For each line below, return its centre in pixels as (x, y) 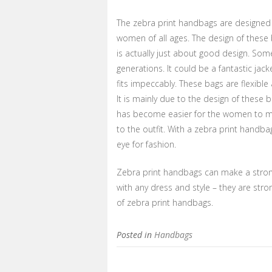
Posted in (135, 235)
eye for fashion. (146, 144)
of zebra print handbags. (165, 202)
